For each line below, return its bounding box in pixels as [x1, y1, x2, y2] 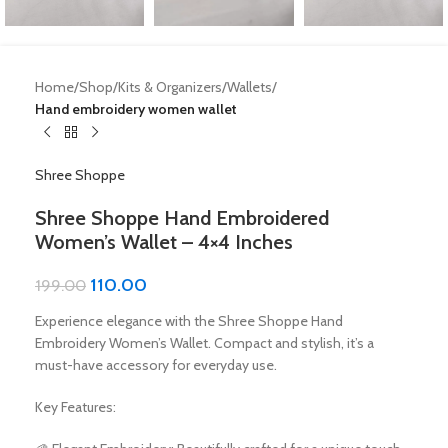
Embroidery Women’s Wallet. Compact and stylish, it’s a [35, 334, 374, 352]
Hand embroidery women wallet [35, 100, 237, 118]
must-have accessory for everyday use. [35, 356, 277, 374]
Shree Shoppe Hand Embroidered [35, 206, 329, 230]
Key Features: [35, 398, 116, 416]
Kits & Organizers [118, 78, 222, 96]
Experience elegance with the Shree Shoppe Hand [35, 312, 343, 330]
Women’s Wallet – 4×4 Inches [35, 230, 293, 254]
